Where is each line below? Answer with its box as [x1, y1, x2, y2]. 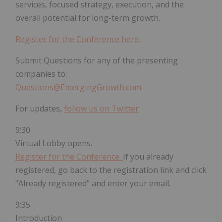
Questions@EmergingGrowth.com [15, 82, 141, 93]
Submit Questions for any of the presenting [15, 55, 178, 66]
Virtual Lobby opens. [15, 138, 92, 149]
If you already [123, 151, 173, 163]
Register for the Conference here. [15, 34, 140, 45]
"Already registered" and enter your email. [15, 178, 170, 189]
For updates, [15, 103, 64, 114]
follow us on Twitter [64, 103, 139, 114]
